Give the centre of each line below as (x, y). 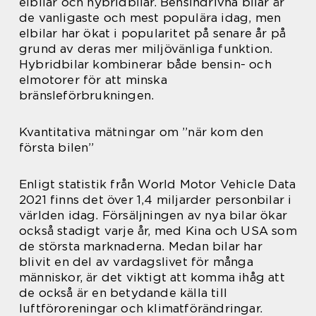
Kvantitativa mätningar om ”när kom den (141, 132)
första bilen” (57, 147)
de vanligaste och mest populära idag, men (150, 17)
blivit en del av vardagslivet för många (136, 261)
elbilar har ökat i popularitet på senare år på (153, 33)
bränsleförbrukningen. (87, 95)
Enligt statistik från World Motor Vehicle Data (158, 184)
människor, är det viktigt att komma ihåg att (152, 277)
